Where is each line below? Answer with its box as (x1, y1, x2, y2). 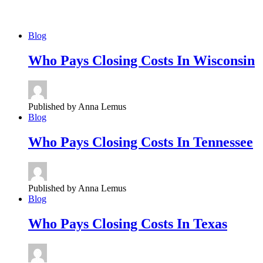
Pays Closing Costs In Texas (57, 215, 227, 231)
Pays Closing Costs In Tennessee (57, 134, 253, 150)
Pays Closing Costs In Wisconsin (57, 53, 255, 69)
